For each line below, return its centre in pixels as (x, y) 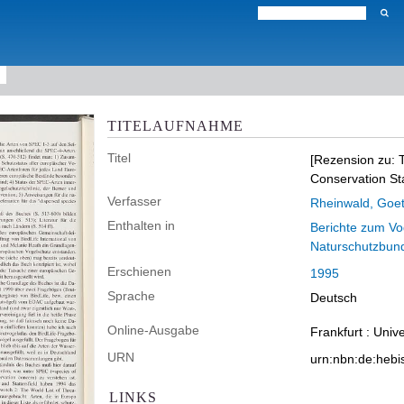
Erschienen (139, 271)
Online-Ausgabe (153, 330)
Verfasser (134, 201)
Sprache (131, 296)
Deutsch (334, 298)
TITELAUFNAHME (175, 125)
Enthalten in (141, 225)
